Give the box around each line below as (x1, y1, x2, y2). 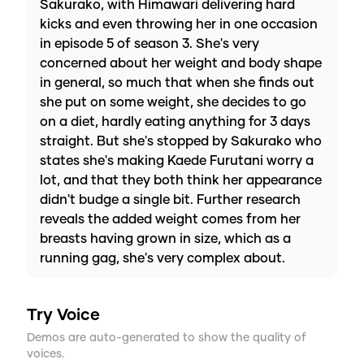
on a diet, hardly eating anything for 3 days (40, 115, 310, 129)
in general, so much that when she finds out (40, 76, 314, 90)
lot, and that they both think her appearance (40, 174, 322, 188)
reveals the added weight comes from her (40, 213, 301, 227)
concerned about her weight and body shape (40, 57, 322, 71)
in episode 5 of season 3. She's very (40, 37, 259, 51)
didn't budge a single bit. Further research (40, 193, 301, 207)
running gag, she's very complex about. (40, 252, 285, 266)
